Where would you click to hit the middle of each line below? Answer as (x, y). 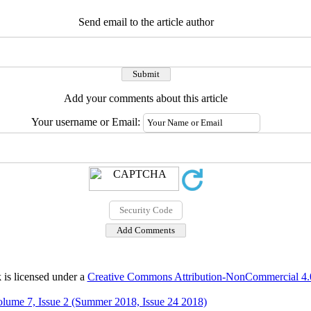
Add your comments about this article (146, 98)
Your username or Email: (87, 122)
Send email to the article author (146, 22)
